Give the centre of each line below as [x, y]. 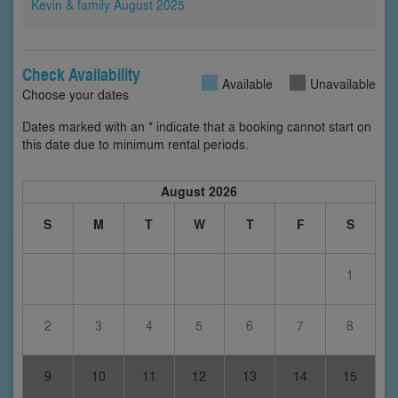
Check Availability [81, 75]
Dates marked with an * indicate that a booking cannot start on [197, 127]
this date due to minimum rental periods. [135, 144]
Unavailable [343, 84]
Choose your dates [76, 95]
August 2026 [199, 192]
